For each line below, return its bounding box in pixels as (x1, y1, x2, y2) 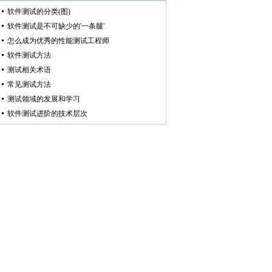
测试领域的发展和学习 (7, 95, 80, 103)
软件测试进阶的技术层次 (7, 109, 87, 118)
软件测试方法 (7, 51, 51, 59)
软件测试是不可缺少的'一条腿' (7, 22, 104, 30)
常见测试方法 (7, 80, 51, 89)
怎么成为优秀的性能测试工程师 (7, 36, 109, 45)
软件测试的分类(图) (7, 7, 70, 16)
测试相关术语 (7, 66, 51, 74)
